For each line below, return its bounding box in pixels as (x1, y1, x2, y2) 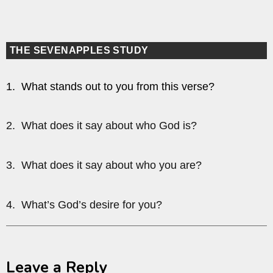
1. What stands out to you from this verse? (6, 80, 214, 93)
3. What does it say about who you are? (6, 159, 202, 172)
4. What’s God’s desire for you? (6, 199, 162, 211)
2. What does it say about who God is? (6, 119, 197, 132)
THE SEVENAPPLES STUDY (10, 44, 149, 55)
